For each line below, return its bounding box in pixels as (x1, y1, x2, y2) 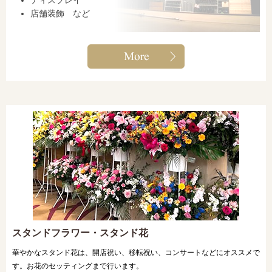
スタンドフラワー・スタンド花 (12, 228, 148, 238)
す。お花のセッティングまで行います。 (12, 262, 143, 270)
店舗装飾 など (30, 8, 90, 18)
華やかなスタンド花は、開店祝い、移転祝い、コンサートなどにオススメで (12, 248, 260, 257)
